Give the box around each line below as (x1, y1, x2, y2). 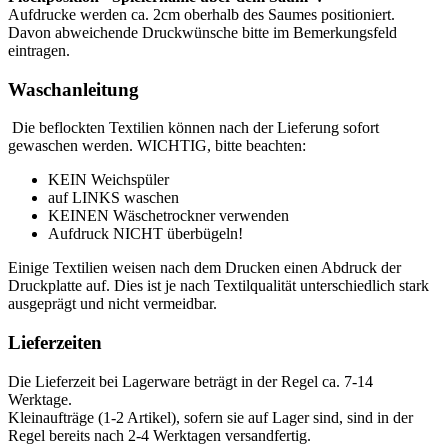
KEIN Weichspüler (48, 171, 169, 189)
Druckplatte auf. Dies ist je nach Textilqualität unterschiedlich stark (8, 277, 429, 295)
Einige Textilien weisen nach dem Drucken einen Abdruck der (8, 259, 401, 277)
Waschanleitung (8, 78, 139, 100)
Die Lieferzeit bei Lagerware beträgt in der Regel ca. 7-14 (8, 372, 373, 390)
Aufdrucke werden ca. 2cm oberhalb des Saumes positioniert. (8, 5, 395, 23)
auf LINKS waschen (48, 189, 179, 207)
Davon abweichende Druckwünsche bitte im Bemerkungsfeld (8, 23, 397, 41)
